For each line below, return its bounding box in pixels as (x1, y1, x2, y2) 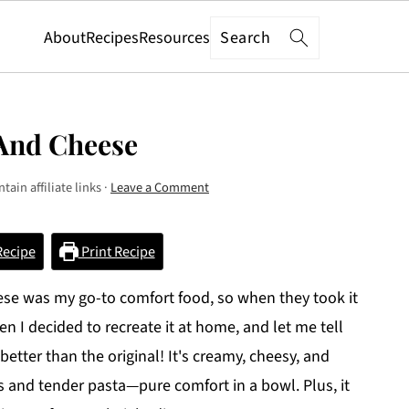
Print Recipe (78, 241, 155, 262)
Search (219, 23, 267, 47)
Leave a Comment (110, 178, 209, 197)
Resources (139, 26, 211, 49)
